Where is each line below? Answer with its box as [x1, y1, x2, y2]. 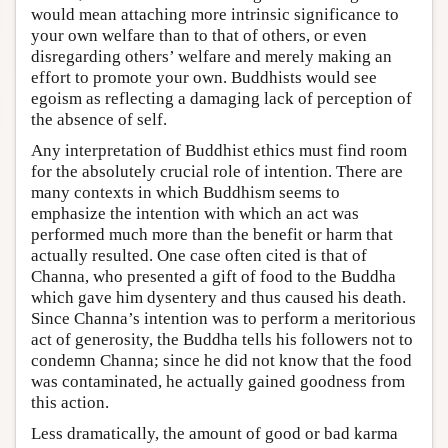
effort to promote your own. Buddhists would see [31, 68, 377, 88]
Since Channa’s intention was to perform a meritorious [31, 309, 416, 329]
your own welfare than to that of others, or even [31, 26, 367, 46]
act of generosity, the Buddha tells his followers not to [31, 330, 413, 350]
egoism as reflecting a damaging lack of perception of [31, 89, 412, 109]
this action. [31, 393, 109, 413]
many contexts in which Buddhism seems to [31, 183, 340, 203]
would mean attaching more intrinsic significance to [31, 5, 399, 25]
